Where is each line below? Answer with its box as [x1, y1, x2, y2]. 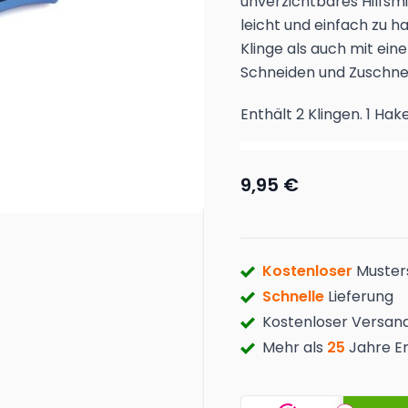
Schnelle [262, 286, 328, 308]
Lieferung [328, 286, 393, 308]
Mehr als [262, 337, 327, 359]
